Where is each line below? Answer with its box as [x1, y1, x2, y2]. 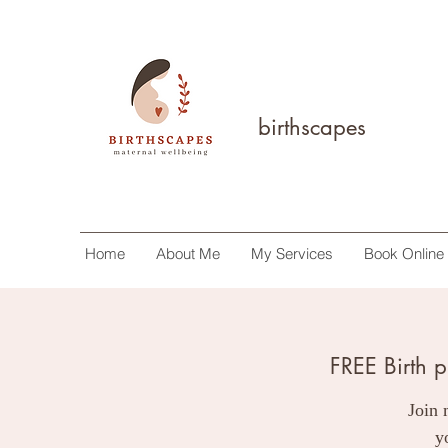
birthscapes [258, 113, 366, 141]
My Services [251, 244, 333, 263]
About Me [156, 244, 220, 263]
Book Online [364, 244, 444, 263]
